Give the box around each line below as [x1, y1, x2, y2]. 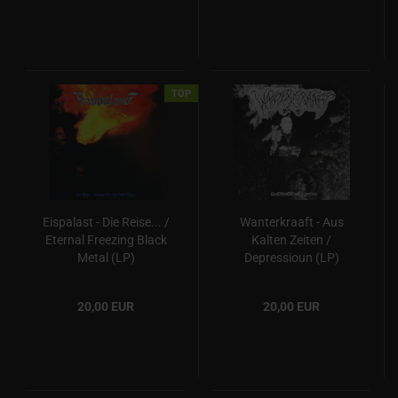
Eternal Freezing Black [44, 233, 167, 247]
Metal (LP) [76, 251, 135, 265]
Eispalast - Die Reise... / [42, 215, 170, 229]
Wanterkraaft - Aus [239, 215, 344, 229]
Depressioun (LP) [243, 251, 339, 265]
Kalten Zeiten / [251, 233, 331, 247]
